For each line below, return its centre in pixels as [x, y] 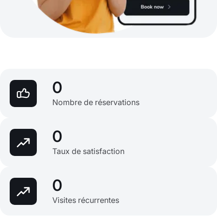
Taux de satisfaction [88, 151]
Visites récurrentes [86, 200]
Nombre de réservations [96, 102]
